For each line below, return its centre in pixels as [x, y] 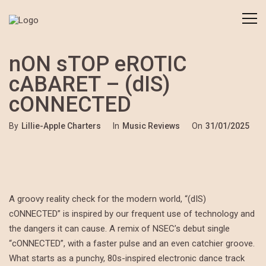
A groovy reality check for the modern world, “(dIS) [107, 199]
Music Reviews [151, 126]
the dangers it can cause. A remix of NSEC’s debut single [119, 229]
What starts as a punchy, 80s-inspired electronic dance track [127, 258]
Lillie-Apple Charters [61, 126]
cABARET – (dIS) [89, 84]
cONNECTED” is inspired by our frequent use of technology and [132, 214]
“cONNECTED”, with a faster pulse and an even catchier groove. [132, 243]
